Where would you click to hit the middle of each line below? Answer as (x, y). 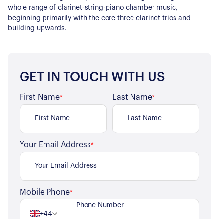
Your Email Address (55, 144)
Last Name (132, 97)
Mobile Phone (45, 192)
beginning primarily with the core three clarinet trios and (99, 18)
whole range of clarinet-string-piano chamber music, (93, 8)
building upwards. (37, 28)
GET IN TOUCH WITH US (92, 77)
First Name (40, 97)
